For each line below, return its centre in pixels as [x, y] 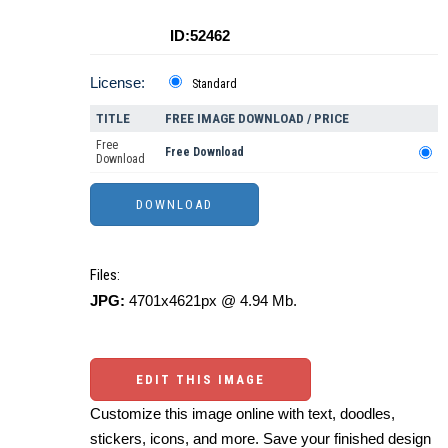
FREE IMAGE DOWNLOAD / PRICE [257, 118]
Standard [214, 83]
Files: [105, 274]
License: [117, 82]
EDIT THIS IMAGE [200, 379]
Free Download [204, 151]
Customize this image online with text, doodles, [242, 413]
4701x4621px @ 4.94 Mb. [211, 300]
